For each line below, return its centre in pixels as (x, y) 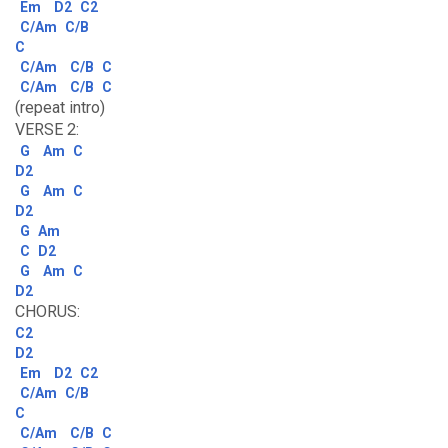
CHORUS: (47, 311)
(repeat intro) (60, 107)
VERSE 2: (47, 129)
